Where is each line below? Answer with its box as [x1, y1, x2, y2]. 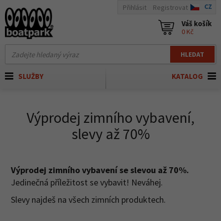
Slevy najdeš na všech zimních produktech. [11, 194, 166, 205]
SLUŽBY [18, 72, 43, 81]
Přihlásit [123, 2, 147, 12]
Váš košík [182, 19, 212, 28]
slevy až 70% [71, 124, 150, 143]
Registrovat [153, 2, 188, 12]
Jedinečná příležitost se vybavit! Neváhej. [11, 177, 163, 188]
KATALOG [172, 72, 203, 81]
